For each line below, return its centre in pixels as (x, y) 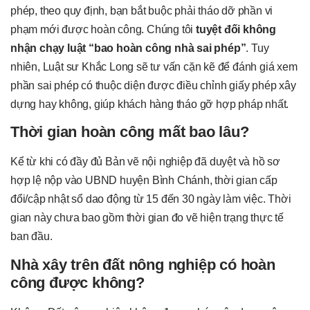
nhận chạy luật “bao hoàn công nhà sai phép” (128, 48)
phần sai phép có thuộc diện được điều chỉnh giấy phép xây (153, 86)
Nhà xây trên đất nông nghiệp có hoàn (143, 264)
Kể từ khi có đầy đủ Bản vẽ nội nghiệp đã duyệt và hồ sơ (145, 162)
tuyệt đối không (236, 30)
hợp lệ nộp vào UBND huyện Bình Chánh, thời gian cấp (144, 181)
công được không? (77, 282)
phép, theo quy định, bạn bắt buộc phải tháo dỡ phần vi (142, 11)
